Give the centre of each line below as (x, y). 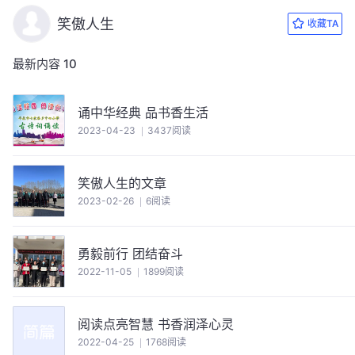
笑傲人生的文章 (122, 183)
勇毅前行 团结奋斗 (130, 254)
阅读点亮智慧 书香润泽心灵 (156, 324)
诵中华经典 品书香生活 (177, 113)
